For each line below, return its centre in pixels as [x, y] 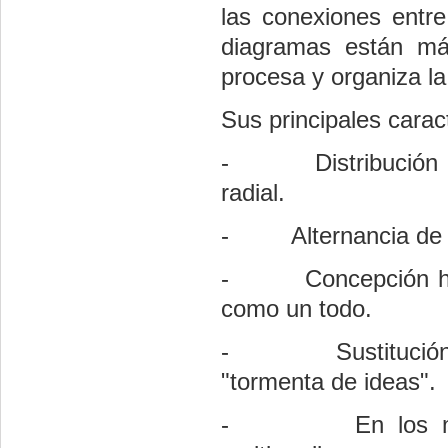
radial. [253, 193]
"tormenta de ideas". [328, 382]
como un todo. [296, 309]
